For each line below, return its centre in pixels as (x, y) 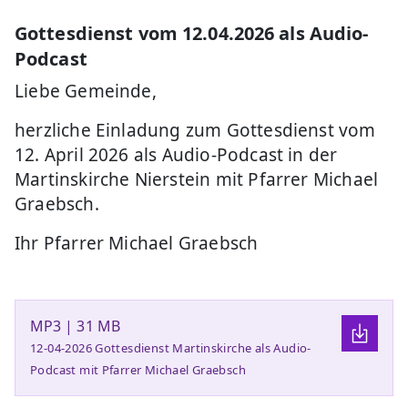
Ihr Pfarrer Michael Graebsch (137, 243)
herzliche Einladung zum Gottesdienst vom (195, 130)
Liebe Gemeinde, (86, 91)
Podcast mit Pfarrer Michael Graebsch (138, 369)
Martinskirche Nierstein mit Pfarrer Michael (197, 179)
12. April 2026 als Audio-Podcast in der (176, 154)
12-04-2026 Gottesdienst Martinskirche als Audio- (171, 347)
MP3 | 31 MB (75, 326)
